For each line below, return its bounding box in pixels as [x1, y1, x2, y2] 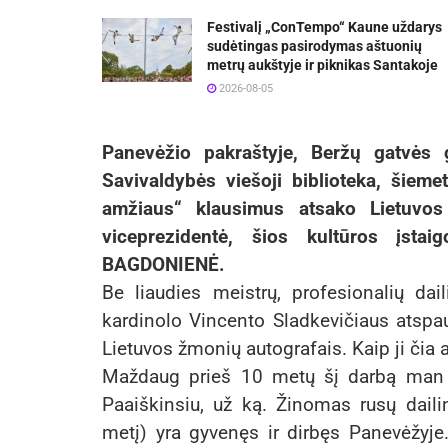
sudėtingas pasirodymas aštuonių [207, 38, 422, 55]
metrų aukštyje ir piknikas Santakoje [207, 57, 438, 74]
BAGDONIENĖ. [102, 253, 225, 277]
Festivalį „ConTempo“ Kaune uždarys [207, 19, 442, 36]
